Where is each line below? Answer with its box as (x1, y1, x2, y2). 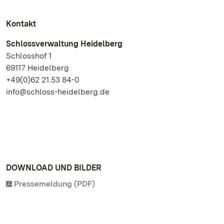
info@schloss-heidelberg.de (6, 87, 109, 96)
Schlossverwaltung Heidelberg (6, 39, 122, 48)
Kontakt (6, 19, 36, 28)
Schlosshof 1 (6, 51, 51, 60)
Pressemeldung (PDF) (14, 179, 95, 188)
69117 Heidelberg (6, 63, 69, 72)
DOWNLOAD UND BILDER (6, 163, 101, 172)
